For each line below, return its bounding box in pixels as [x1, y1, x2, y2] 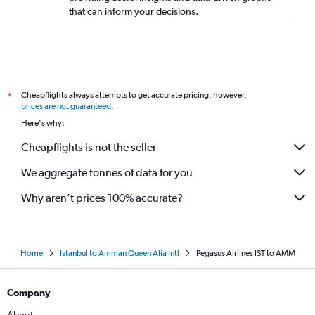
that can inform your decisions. [69, 6, 198, 17]
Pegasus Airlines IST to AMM [195, 248, 295, 258]
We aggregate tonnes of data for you [21, 165, 193, 179]
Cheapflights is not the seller [21, 140, 156, 154]
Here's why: [21, 118, 65, 128]
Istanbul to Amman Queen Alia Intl [59, 248, 179, 258]
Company [7, 287, 51, 298]
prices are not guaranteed [21, 101, 111, 111]
